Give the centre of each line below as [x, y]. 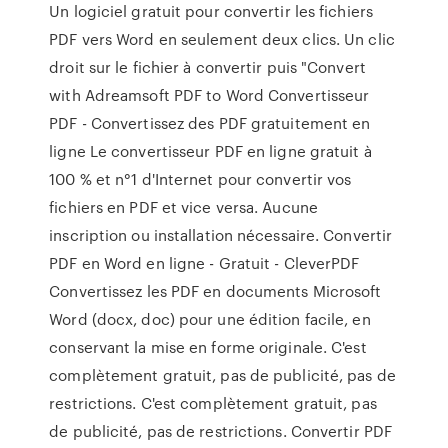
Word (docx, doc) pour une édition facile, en [210, 319]
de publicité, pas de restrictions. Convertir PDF [221, 431]
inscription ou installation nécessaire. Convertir [221, 235]
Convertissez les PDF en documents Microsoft [215, 291]
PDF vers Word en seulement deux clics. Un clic [222, 39]
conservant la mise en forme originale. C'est [208, 347]
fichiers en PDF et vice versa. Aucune [183, 207]
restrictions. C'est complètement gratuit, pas [213, 403]
